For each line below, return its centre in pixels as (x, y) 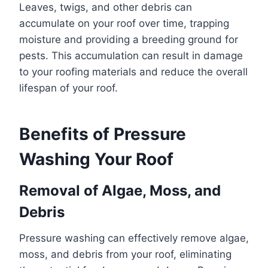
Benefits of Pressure (103, 134)
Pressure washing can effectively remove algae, (134, 238)
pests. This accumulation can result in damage (131, 55)
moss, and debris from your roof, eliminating (125, 254)
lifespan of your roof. (68, 88)
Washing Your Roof (96, 159)
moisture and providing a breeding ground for (129, 39)
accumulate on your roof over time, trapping (124, 23)
